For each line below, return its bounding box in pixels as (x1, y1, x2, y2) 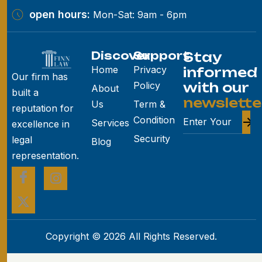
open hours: (29, 8, 90, 20)
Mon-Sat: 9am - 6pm (90, 8, 187, 20)
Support (133, 49, 189, 62)
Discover (91, 49, 150, 62)
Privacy (133, 63, 167, 75)
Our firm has (12, 71, 68, 83)
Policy (133, 79, 160, 91)
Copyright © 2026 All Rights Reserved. (45, 230, 217, 243)
